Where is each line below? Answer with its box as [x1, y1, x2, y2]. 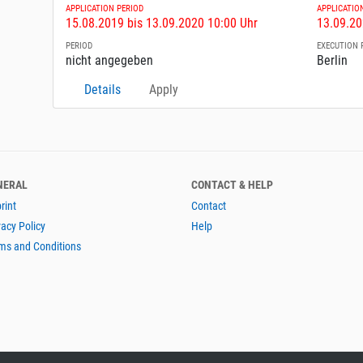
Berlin [317, 53, 348, 69]
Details [84, 82, 122, 98]
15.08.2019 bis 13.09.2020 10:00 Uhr [66, 15, 258, 32]
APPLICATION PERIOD [66, 3, 144, 15]
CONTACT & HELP [191, 178, 273, 192]
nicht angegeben [66, 53, 154, 69]
